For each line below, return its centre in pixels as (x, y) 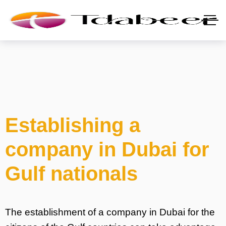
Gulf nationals (71, 174)
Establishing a (73, 125)
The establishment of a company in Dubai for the (110, 212)
